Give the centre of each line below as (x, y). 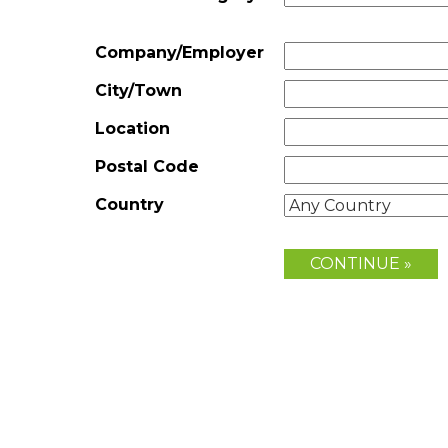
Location (132, 128)
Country (129, 204)
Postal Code (147, 166)
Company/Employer (179, 52)
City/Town (138, 90)
